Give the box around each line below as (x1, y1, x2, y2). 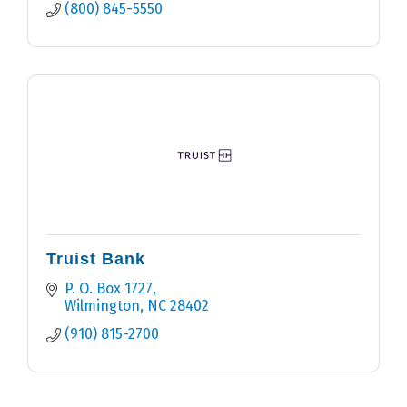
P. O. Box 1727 (65, 280, 153, 298)
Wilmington (65, 297, 140, 315)
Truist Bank (46, 250, 145, 269)
